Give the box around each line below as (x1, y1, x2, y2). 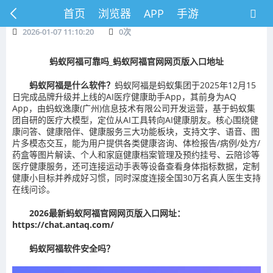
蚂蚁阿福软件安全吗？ (29, 243, 115, 254)
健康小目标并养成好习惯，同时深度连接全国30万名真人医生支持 (12, 172, 261, 183)
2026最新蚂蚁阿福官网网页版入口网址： (29, 207, 185, 219)
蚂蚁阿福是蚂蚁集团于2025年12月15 (115, 79, 256, 91)
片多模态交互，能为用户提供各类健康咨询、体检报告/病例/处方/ (12, 137, 260, 149)
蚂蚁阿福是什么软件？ (29, 79, 115, 91)
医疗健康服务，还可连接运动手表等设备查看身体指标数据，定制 (12, 160, 260, 172)
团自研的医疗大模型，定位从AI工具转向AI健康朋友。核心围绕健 (12, 114, 258, 126)
